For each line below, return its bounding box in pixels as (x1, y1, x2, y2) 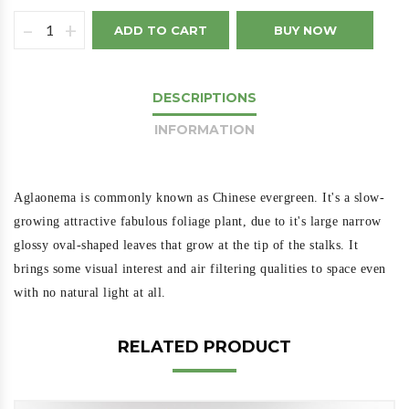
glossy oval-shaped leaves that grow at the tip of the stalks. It (14, 237, 358, 252)
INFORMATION (154, 121, 255, 138)
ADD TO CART (114, 22, 207, 37)
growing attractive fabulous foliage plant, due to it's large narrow (14, 214, 382, 228)
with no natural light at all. (14, 285, 166, 299)
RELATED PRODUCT (118, 336, 291, 357)
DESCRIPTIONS (152, 89, 257, 106)
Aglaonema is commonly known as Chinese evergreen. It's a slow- (14, 190, 384, 204)
